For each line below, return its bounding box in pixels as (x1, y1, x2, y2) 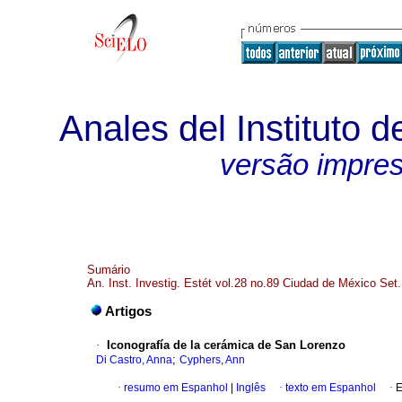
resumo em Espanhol (124, 381, 228, 395)
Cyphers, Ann (179, 354, 245, 367)
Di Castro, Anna (96, 354, 172, 367)
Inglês (233, 381, 266, 395)
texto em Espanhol (285, 381, 376, 395)
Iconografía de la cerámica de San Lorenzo (107, 338, 345, 353)
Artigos (105, 304, 152, 319)
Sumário (87, 263, 130, 276)
